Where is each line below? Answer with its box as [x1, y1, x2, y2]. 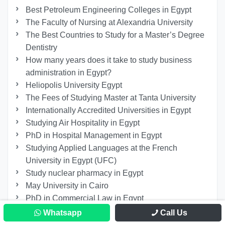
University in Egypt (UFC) [26, 156, 117, 165]
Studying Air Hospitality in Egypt [26, 119, 140, 128]
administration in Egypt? [26, 68, 112, 77]
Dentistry [26, 43, 58, 52]
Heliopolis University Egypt [26, 81, 123, 90]
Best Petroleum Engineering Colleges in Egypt [26, 6, 192, 15]
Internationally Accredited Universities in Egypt [26, 106, 191, 115]
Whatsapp [43, 208, 82, 217]
